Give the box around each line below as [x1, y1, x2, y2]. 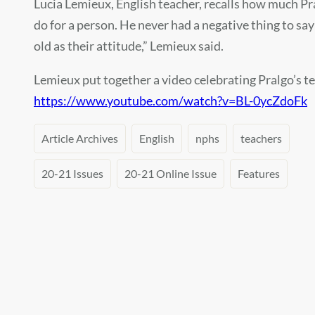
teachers [240, 131, 282, 146]
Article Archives [41, 131, 118, 146]
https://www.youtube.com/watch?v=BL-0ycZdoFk [34, 93, 307, 109]
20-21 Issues [41, 167, 103, 181]
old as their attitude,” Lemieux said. [34, 38, 224, 54]
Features [238, 167, 280, 181]
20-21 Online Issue [124, 167, 217, 181]
